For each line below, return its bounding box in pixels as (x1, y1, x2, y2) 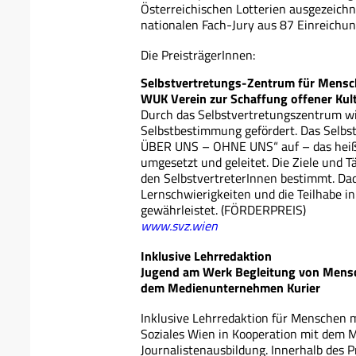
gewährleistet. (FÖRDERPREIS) (141, 199, 306, 219)
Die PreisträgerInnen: (141, 44, 255, 64)
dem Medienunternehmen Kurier (141, 277, 320, 297)
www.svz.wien (141, 215, 218, 235)
